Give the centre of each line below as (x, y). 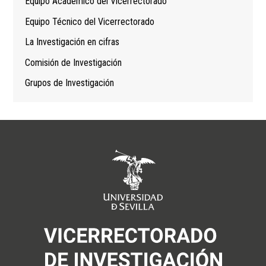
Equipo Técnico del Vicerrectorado (90, 21)
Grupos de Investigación (70, 83)
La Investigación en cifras (72, 42)
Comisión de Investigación (74, 62)
